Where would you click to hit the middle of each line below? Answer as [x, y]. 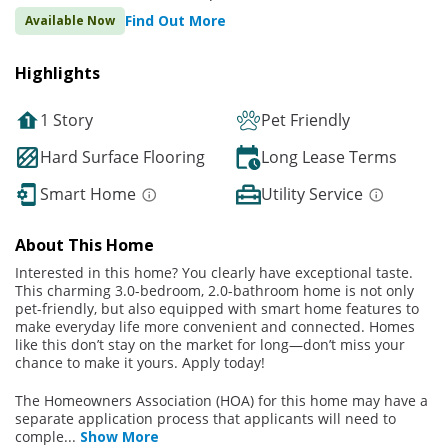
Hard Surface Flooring [122, 157]
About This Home [84, 245]
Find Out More [175, 21]
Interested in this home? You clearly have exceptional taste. [214, 273]
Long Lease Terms [329, 157]
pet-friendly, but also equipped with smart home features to [217, 309]
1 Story [66, 120]
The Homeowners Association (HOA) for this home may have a [221, 401]
